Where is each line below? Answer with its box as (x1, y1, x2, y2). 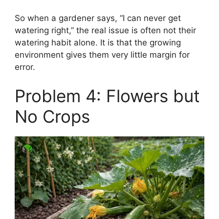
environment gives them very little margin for (15, 49, 190, 60)
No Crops (15, 106, 90, 127)
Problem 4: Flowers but (15, 86, 200, 107)
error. (15, 62, 35, 72)
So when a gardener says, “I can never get (15, 13, 181, 23)
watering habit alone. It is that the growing (15, 37, 181, 47)
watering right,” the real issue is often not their (15, 25, 196, 35)
